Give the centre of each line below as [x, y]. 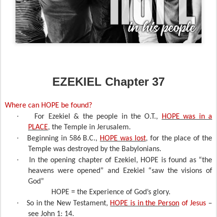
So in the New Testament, [69, 203]
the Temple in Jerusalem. [90, 127]
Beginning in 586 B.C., [63, 139]
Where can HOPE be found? [49, 106]
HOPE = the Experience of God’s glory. [112, 192]
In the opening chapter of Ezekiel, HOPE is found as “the [121, 160]
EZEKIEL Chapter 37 [108, 82]
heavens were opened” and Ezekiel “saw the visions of [120, 171]
